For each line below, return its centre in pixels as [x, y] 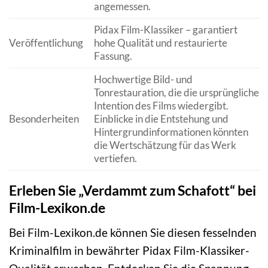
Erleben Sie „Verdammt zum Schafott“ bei [133, 191]
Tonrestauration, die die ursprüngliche [176, 93]
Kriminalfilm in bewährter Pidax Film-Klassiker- [129, 250]
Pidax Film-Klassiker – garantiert [165, 30]
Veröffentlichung [46, 43]
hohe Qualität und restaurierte [160, 43]
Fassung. [113, 56]
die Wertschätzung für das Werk [165, 145]
